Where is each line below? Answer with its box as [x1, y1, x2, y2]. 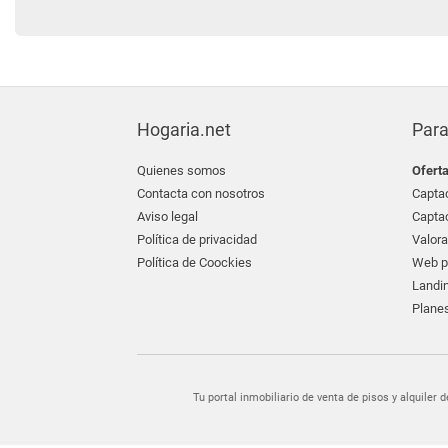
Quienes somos [137, 163, 226, 178]
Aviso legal [137, 209, 198, 224]
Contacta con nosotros [137, 186, 265, 201]
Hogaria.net [137, 119, 231, 140]
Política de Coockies [137, 255, 252, 270]
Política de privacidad [137, 232, 257, 247]
